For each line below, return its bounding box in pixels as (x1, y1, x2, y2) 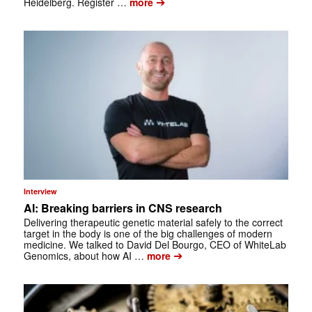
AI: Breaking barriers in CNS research (23, 200, 222, 217)
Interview (23, 186, 57, 197)
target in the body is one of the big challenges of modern (23, 226, 272, 241)
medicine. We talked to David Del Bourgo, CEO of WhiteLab (23, 237, 286, 252)
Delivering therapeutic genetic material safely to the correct (23, 215, 283, 230)
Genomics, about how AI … (23, 249, 144, 263)
